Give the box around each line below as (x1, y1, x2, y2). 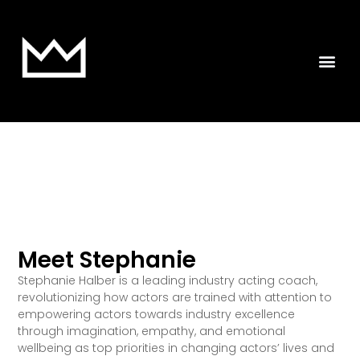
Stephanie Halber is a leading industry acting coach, (18, 272, 318, 288)
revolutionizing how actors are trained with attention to (18, 288, 333, 305)
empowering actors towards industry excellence (18, 305, 296, 322)
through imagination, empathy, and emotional (18, 322, 286, 339)
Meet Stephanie (18, 243, 197, 276)
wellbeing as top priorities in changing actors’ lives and (18, 339, 335, 356)
